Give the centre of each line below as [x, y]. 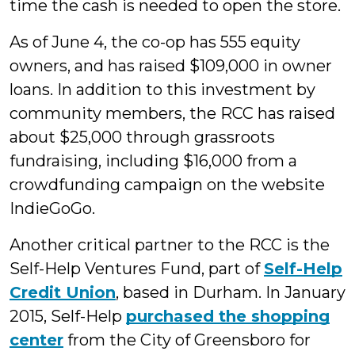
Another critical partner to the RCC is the [170, 245]
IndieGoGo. [52, 209]
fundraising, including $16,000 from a [153, 161]
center [36, 340]
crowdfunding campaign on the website [167, 185]
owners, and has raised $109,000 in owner [171, 66]
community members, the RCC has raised [172, 114]
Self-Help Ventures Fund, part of [137, 269]
